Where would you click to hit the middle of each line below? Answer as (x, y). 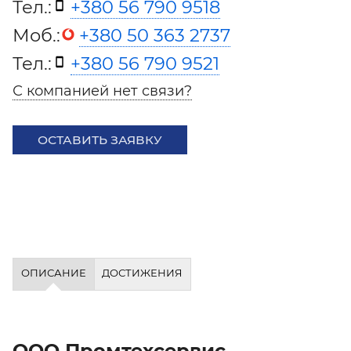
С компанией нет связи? (102, 91)
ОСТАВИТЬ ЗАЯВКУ (100, 140)
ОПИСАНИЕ (53, 273)
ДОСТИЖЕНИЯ (143, 273)
